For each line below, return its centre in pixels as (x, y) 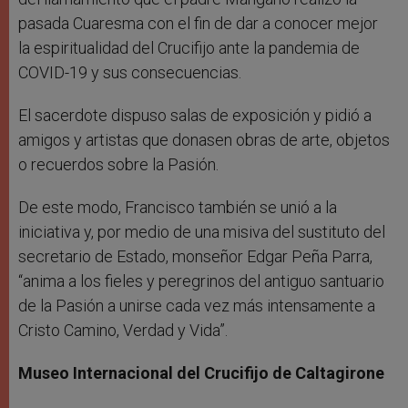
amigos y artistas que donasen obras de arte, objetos (204, 139)
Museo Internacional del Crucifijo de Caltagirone (201, 372)
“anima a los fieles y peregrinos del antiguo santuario (201, 280)
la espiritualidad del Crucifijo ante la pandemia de (189, 47)
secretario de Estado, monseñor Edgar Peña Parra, (195, 256)
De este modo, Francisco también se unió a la (178, 207)
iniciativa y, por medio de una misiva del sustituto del (202, 231)
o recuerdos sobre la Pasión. (118, 164)
